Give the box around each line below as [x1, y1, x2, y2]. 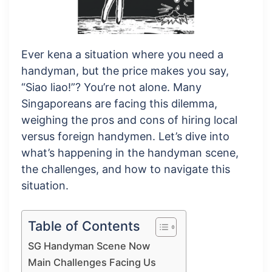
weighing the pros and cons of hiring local [21, 113, 237, 126]
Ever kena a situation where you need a [21, 47, 223, 61]
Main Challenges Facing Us [28, 256, 156, 268]
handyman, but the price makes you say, [21, 64, 229, 77]
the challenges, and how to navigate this [21, 162, 230, 175]
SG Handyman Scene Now [28, 239, 150, 252]
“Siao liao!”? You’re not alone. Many [21, 80, 202, 93]
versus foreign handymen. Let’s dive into [21, 129, 229, 143]
